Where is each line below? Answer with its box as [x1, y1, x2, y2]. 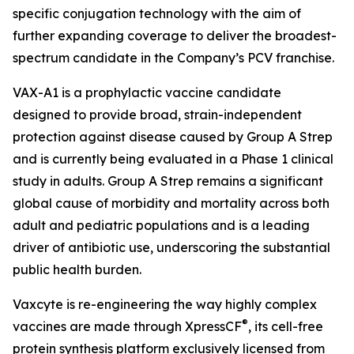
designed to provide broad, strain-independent [13, 107, 302, 122]
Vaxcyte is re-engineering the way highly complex [13, 296, 317, 312]
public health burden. [13, 262, 141, 277]
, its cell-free [248, 318, 323, 334]
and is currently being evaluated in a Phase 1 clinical [13, 151, 333, 167]
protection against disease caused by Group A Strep [13, 129, 333, 145]
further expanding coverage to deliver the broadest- [13, 28, 337, 43]
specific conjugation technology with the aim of [13, 6, 301, 21]
